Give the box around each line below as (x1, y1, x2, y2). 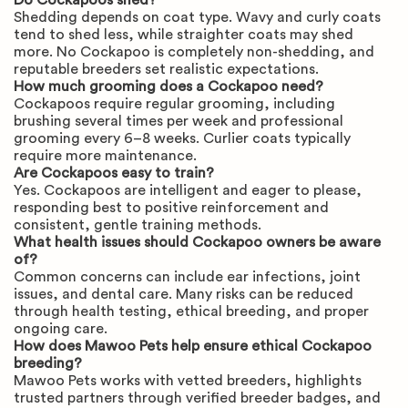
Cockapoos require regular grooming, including (14, 97, 335, 112)
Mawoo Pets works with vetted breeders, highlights (14, 373, 362, 389)
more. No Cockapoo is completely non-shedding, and (14, 45, 374, 60)
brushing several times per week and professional (14, 114, 343, 129)
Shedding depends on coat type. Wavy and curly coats (14, 10, 381, 25)
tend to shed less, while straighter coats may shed (14, 27, 353, 43)
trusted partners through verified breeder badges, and (14, 391, 381, 406)
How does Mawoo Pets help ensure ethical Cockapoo (14, 339, 372, 354)
